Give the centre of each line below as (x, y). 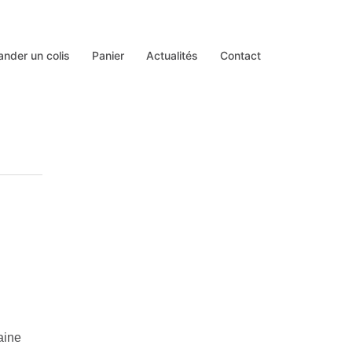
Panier (108, 55)
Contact (240, 55)
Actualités (172, 55)
